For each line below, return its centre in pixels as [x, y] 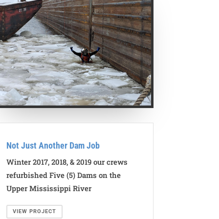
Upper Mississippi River [49, 188]
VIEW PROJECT [34, 211]
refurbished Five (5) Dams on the [63, 175]
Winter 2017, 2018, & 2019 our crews [67, 162]
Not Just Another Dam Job [53, 145]
